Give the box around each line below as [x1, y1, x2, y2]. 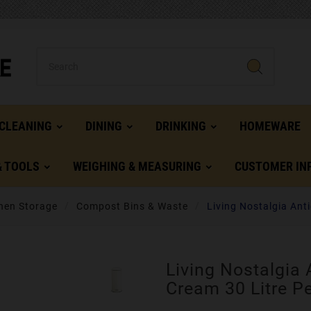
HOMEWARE [239, 119, 301, 134]
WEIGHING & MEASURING [73, 159, 201, 174]
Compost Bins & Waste [76, 201, 188, 212]
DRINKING [155, 119, 206, 134]
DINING [85, 119, 122, 134]
